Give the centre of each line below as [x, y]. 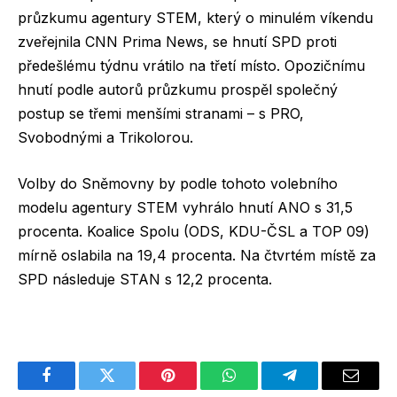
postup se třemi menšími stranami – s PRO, [161, 113]
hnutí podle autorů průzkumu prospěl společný [178, 89]
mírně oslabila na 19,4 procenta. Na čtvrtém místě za [197, 255]
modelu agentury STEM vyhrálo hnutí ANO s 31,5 [185, 207]
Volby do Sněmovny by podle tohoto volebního [178, 183]
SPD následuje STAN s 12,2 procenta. [145, 279]
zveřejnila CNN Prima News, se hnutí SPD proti [177, 41]
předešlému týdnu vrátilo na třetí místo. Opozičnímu [191, 65]
